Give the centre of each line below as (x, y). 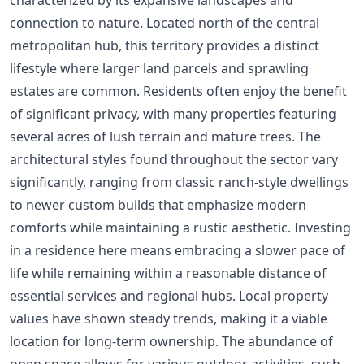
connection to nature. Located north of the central (165, 22)
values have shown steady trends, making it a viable (169, 318)
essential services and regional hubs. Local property (169, 295)
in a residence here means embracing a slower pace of (178, 250)
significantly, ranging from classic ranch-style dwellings (179, 182)
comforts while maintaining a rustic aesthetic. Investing (180, 227)
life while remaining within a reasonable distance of (168, 273)
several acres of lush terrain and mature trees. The (165, 136)
